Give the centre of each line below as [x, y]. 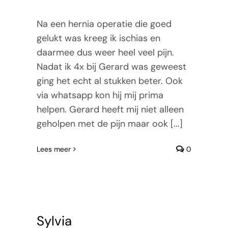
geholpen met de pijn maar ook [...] [109, 123]
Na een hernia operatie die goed [104, 24]
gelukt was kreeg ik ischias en [98, 38]
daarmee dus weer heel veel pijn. [105, 52]
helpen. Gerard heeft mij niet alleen [110, 109]
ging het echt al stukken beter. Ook [109, 81]
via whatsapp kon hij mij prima [100, 95]
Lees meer [53, 149]
